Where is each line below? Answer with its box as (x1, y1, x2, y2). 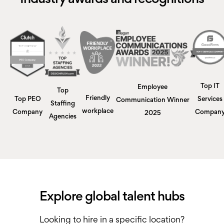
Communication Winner (115, 97, 189, 104)
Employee (137, 84, 167, 91)
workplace (81, 108, 113, 115)
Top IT (200, 83, 219, 90)
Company (12, 109, 42, 116)
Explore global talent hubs (39, 191, 184, 203)
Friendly (85, 95, 110, 102)
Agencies (48, 113, 76, 120)
